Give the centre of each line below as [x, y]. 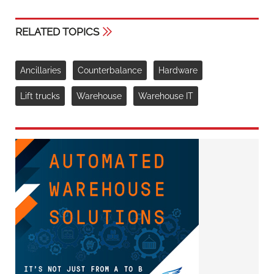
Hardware [178, 70]
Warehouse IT [166, 96]
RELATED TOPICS [57, 32]
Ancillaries [41, 70]
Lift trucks [40, 96]
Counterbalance [110, 70]
